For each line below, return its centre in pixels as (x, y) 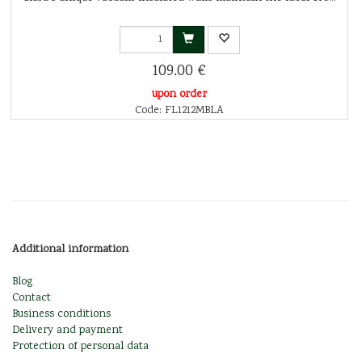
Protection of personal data (80, 346)
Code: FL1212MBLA (179, 110)
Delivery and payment (67, 330)
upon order (179, 94)
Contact (32, 298)
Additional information (70, 249)
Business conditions (61, 314)
